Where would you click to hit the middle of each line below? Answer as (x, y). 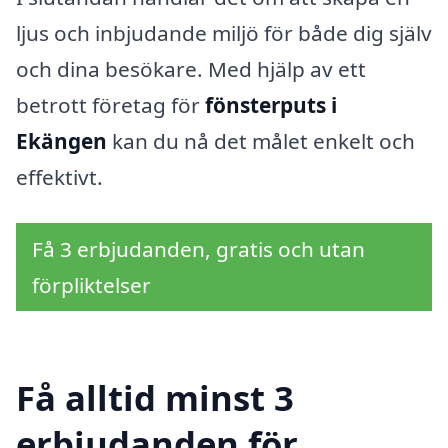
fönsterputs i (271, 104)
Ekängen (61, 140)
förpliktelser (91, 284)
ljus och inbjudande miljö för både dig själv (224, 32)
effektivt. (59, 176)
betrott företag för (110, 104)
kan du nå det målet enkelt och (261, 140)
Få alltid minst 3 (155, 398)
